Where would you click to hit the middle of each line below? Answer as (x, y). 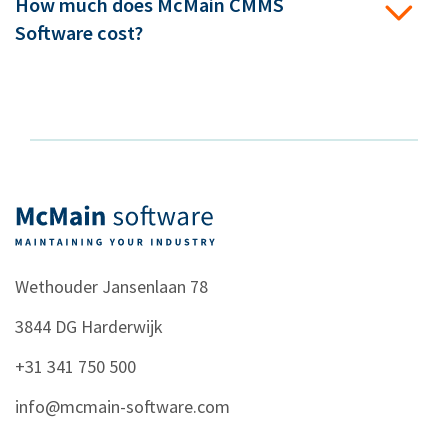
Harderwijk (122, 327)
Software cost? (79, 33)
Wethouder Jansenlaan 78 (111, 287)
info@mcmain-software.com (122, 407)
